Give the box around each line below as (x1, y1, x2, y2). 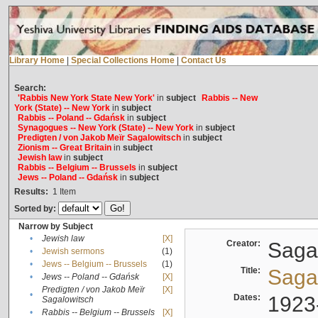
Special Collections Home (70, 55, 175, 66)
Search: (13, 83, 46, 94)
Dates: (233, 292, 265, 303)
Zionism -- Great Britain (17, 143, 111, 153)
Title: (240, 265, 265, 276)
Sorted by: (13, 204, 58, 214)
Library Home (9, 55, 65, 66)
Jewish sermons (41, 246, 104, 257)
